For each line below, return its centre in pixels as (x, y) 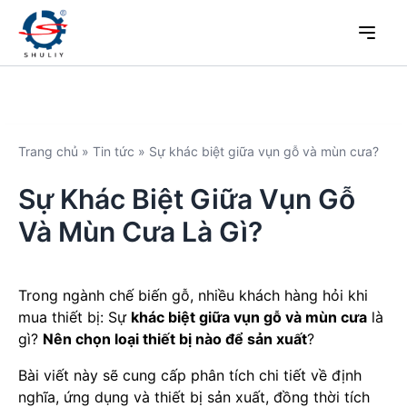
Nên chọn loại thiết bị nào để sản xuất (175, 339)
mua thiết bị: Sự (74, 317)
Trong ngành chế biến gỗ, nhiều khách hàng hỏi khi (193, 295)
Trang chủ (50, 151)
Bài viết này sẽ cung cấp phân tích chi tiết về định (190, 375)
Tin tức (115, 151)
